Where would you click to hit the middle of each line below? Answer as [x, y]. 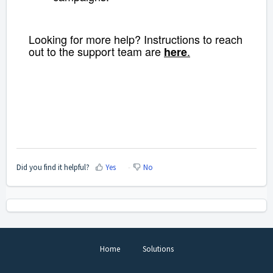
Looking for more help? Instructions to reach [136, 39]
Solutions [158, 249]
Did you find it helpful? [53, 167]
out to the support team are [95, 51]
